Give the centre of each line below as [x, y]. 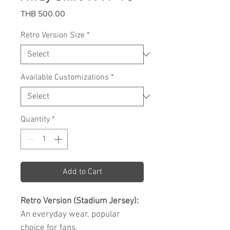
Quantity [35, 120]
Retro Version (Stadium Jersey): [80, 202]
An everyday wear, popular [70, 215]
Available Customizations [65, 78]
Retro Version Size [53, 36]
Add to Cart [82, 172]
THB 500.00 [43, 14]
